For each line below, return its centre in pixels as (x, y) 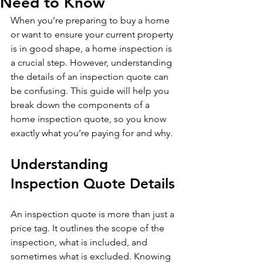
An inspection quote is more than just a (94, 214)
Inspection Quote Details (93, 183)
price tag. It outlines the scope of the (89, 228)
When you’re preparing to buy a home (91, 20)
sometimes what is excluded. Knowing (92, 256)
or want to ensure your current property (93, 34)
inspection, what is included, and (80, 242)
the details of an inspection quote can (91, 77)
